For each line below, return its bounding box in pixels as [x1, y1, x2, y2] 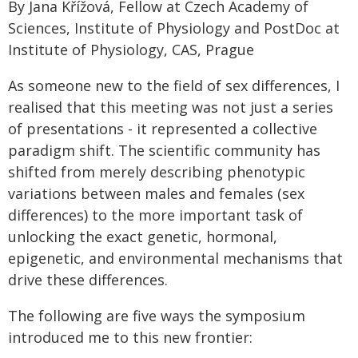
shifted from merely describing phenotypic [8, 162, 305, 181]
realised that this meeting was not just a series [8, 97, 333, 117]
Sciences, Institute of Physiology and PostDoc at [8, 18, 340, 38]
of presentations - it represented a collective [8, 119, 317, 138]
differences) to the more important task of [8, 205, 303, 225]
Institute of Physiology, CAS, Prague [8, 40, 254, 59]
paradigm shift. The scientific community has [8, 141, 320, 160]
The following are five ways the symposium [8, 306, 305, 325]
